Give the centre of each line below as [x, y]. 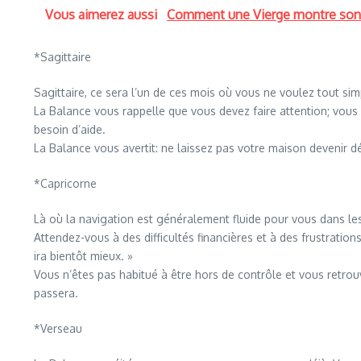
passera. [56, 293]
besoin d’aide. [70, 129]
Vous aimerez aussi [103, 15]
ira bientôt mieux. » [83, 256]
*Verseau [58, 328]
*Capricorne [65, 183]
